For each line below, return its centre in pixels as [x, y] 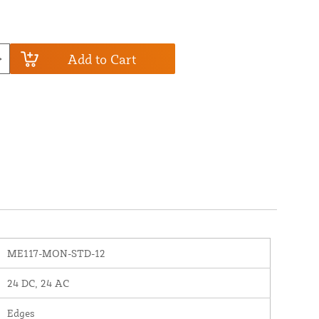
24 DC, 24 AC [38, 283]
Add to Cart [101, 59]
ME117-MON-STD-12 [56, 253]
